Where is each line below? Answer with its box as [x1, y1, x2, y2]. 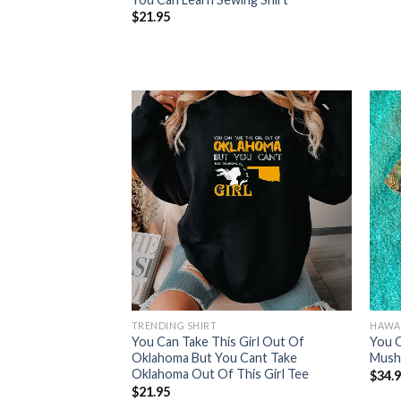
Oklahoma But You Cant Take [131, 350, 297, 366]
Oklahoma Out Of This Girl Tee [131, 366, 309, 382]
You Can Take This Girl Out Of [131, 334, 304, 350]
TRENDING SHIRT [131, 320, 218, 332]
